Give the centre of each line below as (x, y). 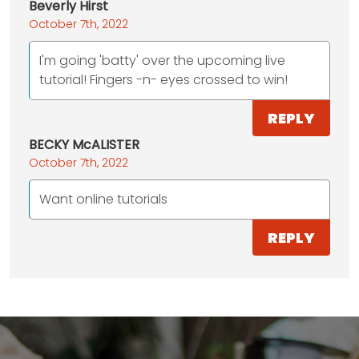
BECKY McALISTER (84, 145)
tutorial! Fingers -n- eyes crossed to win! (163, 80)
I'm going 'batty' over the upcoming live (162, 61)
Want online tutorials (103, 200)
